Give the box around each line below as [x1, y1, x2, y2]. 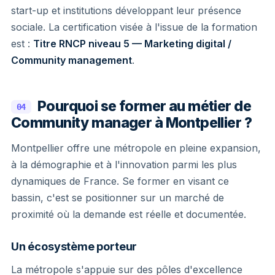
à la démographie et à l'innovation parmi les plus [11, 158, 237, 171]
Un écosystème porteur [11, 239, 137, 253]
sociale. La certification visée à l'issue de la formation [11, 20, 257, 33]
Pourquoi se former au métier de [37, 97, 252, 115]
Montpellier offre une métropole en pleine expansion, [11, 141, 261, 154]
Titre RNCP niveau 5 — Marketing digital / [33, 37, 231, 50]
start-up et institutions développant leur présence [11, 4, 241, 17]
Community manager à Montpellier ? [11, 114, 252, 131]
